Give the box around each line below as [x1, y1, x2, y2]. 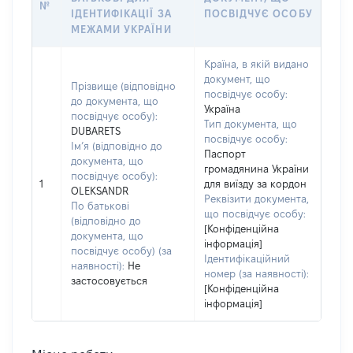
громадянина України [204, 163, 309, 174]
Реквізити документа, [204, 193, 309, 204]
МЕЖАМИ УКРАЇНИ [71, 24, 172, 35]
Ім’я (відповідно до [71, 140, 162, 151]
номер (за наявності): [204, 268, 309, 279]
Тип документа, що [204, 118, 297, 129]
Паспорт [204, 148, 246, 159]
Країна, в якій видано [204, 58, 309, 69]
